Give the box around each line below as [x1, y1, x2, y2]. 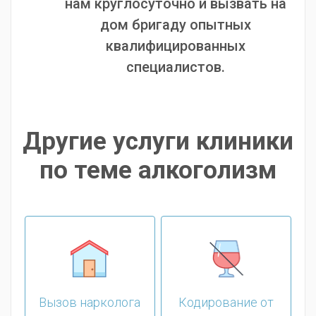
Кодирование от [178, 295, 274, 310]
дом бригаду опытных [100, 16, 251, 33]
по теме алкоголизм [39, 156, 276, 185]
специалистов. [126, 59, 225, 75]
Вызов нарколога [39, 295, 141, 310]
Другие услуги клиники [23, 127, 293, 156]
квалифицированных [106, 37, 245, 54]
